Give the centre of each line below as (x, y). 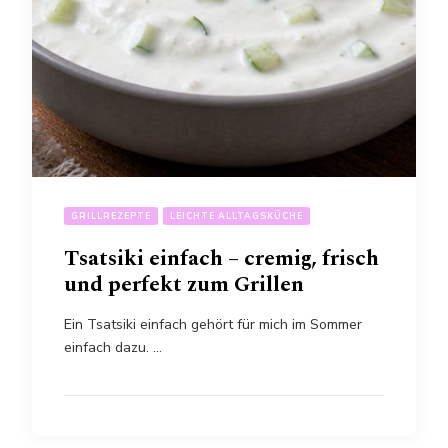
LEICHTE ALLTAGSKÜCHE (236, 215)
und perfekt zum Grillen (184, 284)
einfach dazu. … (113, 347)
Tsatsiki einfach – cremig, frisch (221, 258)
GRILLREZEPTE (111, 215)
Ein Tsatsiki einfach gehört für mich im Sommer (213, 324)
